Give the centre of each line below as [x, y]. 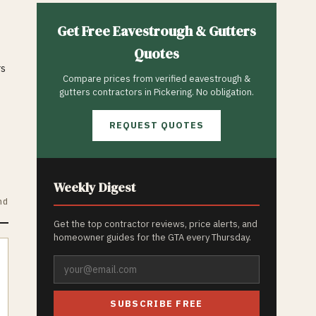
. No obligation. [223, 92]
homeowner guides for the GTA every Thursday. [152, 237]
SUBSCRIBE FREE [157, 304]
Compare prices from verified [126, 79]
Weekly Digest [95, 187]
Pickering [173, 92]
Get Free [85, 31]
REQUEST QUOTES [157, 125]
